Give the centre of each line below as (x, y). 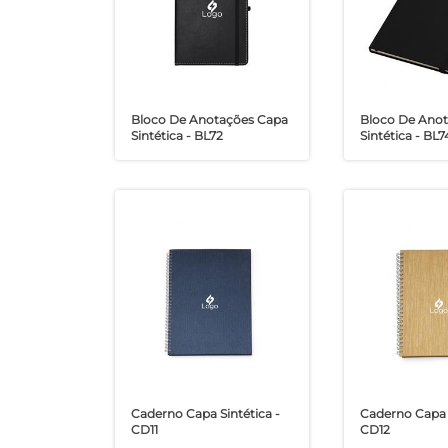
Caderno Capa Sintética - (205, 414)
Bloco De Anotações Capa (209, 119)
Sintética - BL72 (176, 135)
